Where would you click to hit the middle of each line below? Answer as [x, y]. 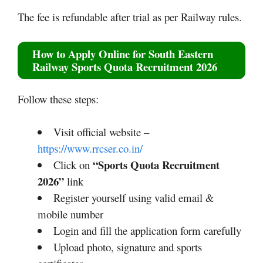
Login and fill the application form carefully [147, 231]
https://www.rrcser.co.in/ [90, 149]
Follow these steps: [58, 99]
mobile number [70, 214]
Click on [73, 165]
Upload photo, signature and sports [127, 247]
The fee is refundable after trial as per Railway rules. [130, 17]
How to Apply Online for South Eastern [123, 54]
